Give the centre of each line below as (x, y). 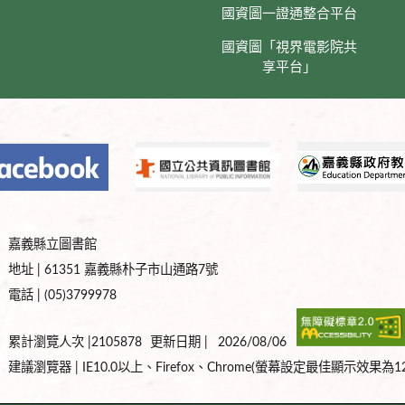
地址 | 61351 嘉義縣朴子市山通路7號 (113, 269)
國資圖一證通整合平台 (290, 14)
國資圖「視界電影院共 (290, 47)
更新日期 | (181, 343)
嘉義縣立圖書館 (52, 244)
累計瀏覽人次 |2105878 (75, 343)
